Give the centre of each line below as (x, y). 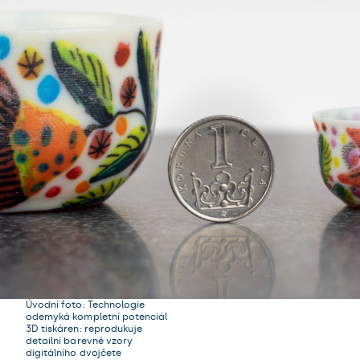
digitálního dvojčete (74, 353)
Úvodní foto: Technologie (86, 305)
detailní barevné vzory (80, 341)
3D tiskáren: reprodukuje (84, 329)
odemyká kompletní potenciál (97, 317)
